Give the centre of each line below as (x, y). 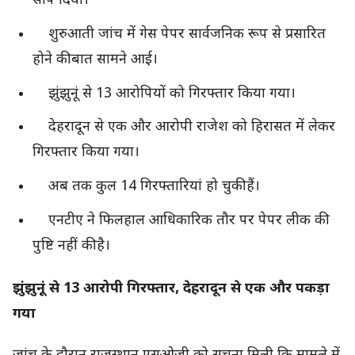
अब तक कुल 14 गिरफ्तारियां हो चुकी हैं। (147, 187)
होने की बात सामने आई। (95, 59)
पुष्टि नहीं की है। (72, 246)
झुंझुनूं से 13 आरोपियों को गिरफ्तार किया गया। (164, 94)
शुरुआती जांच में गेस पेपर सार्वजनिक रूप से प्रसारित (179, 34)
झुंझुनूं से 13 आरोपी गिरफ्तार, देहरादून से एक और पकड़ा (171, 288)
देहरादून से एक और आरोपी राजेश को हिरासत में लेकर (184, 128)
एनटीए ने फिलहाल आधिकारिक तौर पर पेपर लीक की (179, 221)
